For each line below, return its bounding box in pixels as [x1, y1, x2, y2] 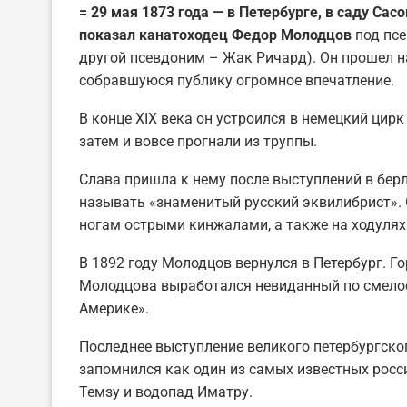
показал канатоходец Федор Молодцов [79, 25, 355, 44]
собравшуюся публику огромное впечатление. [79, 71, 394, 89]
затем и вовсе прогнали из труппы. [79, 132, 317, 150]
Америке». [79, 299, 149, 317]
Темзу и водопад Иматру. [79, 382, 253, 401]
